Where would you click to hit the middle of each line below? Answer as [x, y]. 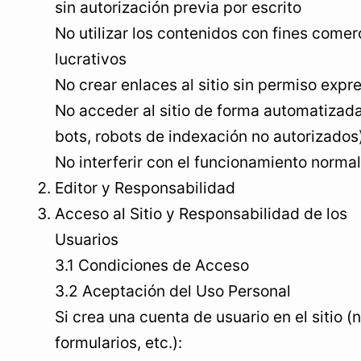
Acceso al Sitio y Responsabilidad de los [201, 214]
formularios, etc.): [118, 342]
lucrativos [91, 59]
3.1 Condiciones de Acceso [152, 265]
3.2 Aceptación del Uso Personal [173, 291]
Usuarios [87, 239]
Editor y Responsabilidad [145, 188]
